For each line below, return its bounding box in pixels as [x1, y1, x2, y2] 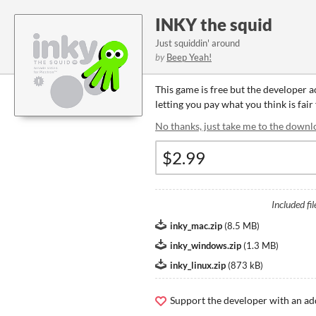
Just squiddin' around [155, 37, 240, 49]
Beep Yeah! [166, 51, 212, 63]
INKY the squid [155, 14, 272, 35]
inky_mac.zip [170, 220, 222, 231]
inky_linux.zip [170, 260, 226, 271]
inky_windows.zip [170, 240, 241, 251]
